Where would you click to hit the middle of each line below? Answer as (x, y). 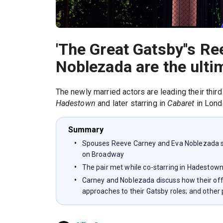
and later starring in (131, 104)
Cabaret (181, 104)
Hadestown (75, 104)
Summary (86, 130)
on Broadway (103, 155)
